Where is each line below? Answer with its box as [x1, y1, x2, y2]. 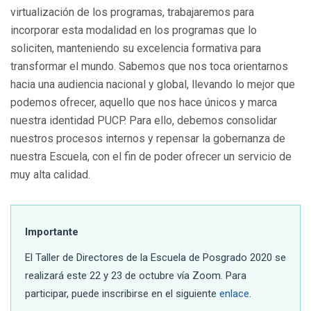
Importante [25, 226, 78, 239]
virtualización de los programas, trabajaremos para [10, 6, 254, 19]
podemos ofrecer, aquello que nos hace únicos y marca [10, 96, 277, 110]
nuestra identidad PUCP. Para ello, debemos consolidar [10, 114, 277, 128]
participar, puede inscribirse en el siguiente [25, 287, 219, 300]
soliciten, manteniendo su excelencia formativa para [10, 42, 261, 56]
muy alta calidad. [10, 168, 90, 182]
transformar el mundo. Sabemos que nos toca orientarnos [10, 60, 288, 74]
